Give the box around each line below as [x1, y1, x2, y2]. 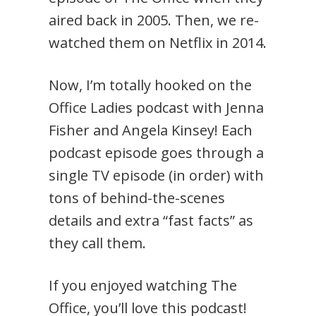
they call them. [49, 233, 147, 253]
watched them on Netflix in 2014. [49, 33, 267, 53]
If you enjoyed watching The [49, 276, 238, 296]
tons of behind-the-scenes [49, 188, 226, 208]
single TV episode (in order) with [49, 166, 265, 186]
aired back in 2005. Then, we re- [49, 11, 260, 30]
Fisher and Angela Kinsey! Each [49, 121, 253, 140]
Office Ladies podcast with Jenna [49, 98, 265, 118]
